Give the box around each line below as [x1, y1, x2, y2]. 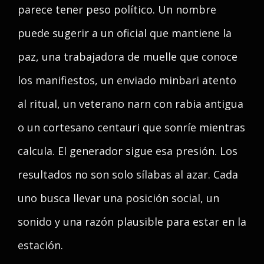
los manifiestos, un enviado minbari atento [18, 73, 236, 87]
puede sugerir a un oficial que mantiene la [18, 26, 232, 40]
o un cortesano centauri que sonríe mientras [18, 120, 245, 134]
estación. [18, 238, 63, 252]
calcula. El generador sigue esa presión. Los [18, 144, 237, 158]
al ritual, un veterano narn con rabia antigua [18, 97, 243, 111]
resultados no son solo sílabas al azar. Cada [18, 167, 238, 181]
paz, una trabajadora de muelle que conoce [18, 49, 237, 64]
